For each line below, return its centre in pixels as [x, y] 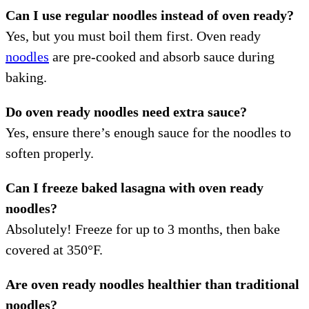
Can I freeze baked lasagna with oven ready [134, 187]
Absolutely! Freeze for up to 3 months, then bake [143, 229]
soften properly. [50, 153]
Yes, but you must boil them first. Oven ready [133, 36]
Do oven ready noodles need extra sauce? [126, 111]
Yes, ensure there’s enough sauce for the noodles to [148, 132]
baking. [26, 77]
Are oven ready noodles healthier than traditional [152, 284]
